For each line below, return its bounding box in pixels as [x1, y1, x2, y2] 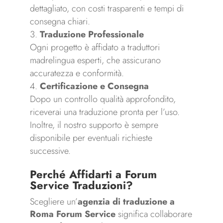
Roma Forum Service [29, 208, 115, 221]
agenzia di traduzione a [77, 195, 175, 209]
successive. [29, 144, 71, 158]
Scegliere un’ [29, 195, 78, 209]
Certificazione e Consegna [39, 80, 149, 93]
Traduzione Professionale [39, 28, 144, 41]
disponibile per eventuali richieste [29, 131, 152, 145]
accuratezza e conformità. [29, 67, 124, 80]
